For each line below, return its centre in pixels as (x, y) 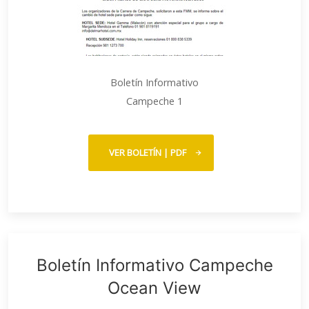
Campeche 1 (154, 101)
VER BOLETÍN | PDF (148, 152)
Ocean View (154, 288)
